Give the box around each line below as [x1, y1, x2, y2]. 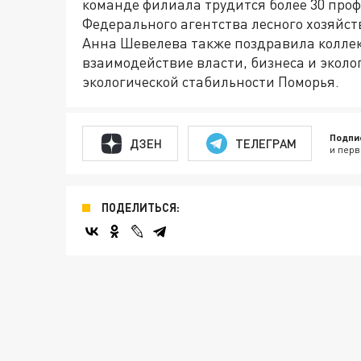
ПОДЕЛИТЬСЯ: [102, 201, 180, 215]
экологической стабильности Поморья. [82, 73, 339, 91]
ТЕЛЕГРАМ [234, 135, 297, 151]
